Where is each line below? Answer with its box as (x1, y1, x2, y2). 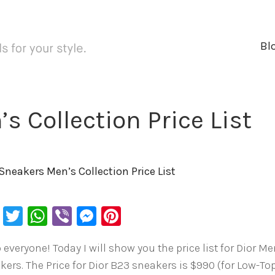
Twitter (23, 204, 87, 227)
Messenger (96, 204, 196, 227)
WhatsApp (47, 204, 141, 227)
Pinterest (121, 204, 204, 227)
